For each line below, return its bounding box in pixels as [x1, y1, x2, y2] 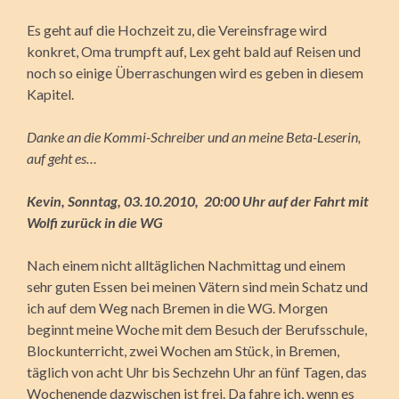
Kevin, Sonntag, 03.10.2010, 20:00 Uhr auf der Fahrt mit [27, 191, 369, 209]
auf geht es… [27, 149, 97, 167]
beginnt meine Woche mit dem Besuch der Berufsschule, [27, 320, 367, 338]
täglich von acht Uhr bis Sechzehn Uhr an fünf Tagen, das [27, 362, 367, 380]
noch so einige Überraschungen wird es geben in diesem [27, 63, 363, 81]
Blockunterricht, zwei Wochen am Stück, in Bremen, [27, 341, 339, 359]
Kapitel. [27, 85, 74, 102]
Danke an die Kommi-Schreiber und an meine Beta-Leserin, [27, 127, 361, 145]
